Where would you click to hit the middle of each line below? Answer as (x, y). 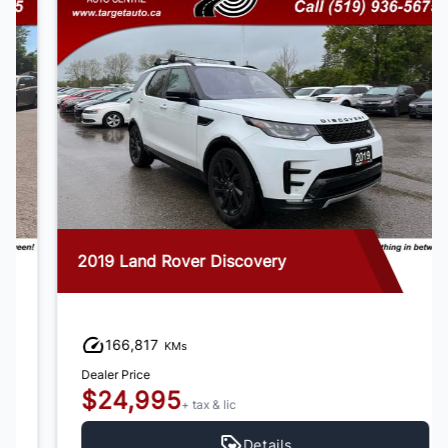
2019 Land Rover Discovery (150, 261)
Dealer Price (84, 375)
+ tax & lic (178, 405)
